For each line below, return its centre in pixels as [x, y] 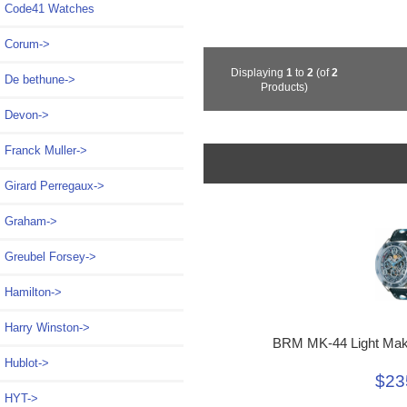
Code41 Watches [50, 9]
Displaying [259, 73]
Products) [285, 87]
